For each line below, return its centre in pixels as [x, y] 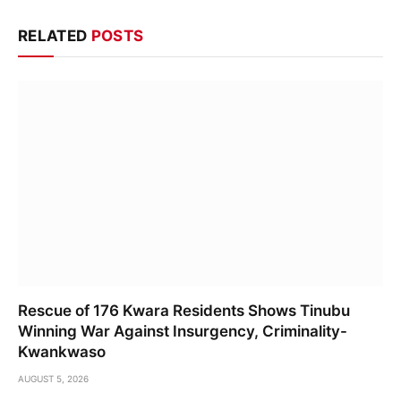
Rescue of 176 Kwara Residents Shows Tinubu [184, 310]
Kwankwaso [62, 351]
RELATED [55, 36]
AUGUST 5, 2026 [53, 378]
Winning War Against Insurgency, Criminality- [183, 331]
